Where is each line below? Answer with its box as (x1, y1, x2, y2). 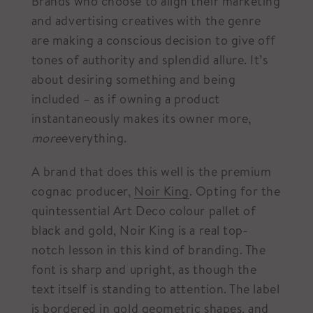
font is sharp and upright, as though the (31, 260, 257, 278)
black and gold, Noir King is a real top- (31, 221, 249, 239)
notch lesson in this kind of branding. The (31, 240, 266, 259)
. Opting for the (189, 182, 281, 200)
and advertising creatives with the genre (31, 11, 261, 29)
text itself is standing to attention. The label (31, 279, 280, 298)
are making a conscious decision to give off (31, 31, 277, 49)
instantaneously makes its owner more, (31, 109, 252, 127)
